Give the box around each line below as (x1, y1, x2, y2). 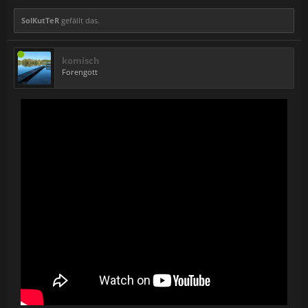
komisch (62, 54, 100, 67)
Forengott (62, 67, 98, 78)
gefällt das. (59, 15, 100, 26)
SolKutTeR (21, 15, 59, 26)
